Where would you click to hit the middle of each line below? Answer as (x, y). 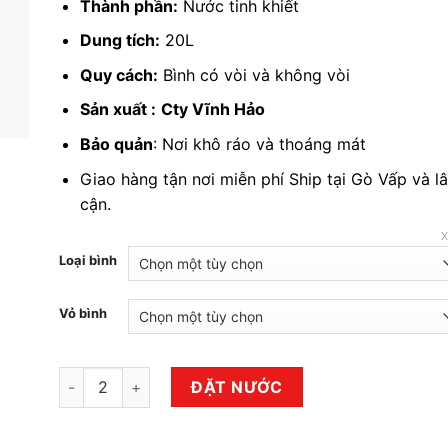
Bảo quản (116, 144)
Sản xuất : (117, 109)
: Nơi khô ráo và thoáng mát (259, 144)
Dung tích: (119, 40)
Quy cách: (118, 74)
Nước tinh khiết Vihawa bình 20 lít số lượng (208, 378)
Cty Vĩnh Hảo (212, 109)
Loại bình (88, 260)
